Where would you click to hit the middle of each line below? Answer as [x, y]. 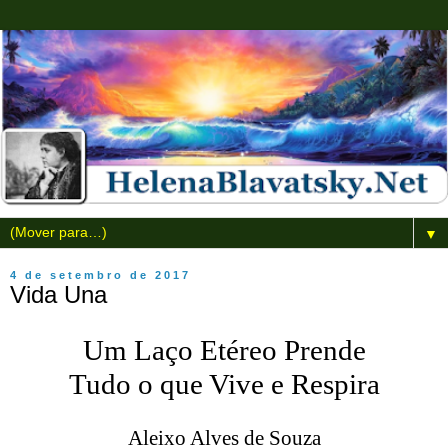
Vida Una [58, 294]
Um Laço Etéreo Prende [224, 349]
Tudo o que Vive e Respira [224, 383]
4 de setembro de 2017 [100, 274]
